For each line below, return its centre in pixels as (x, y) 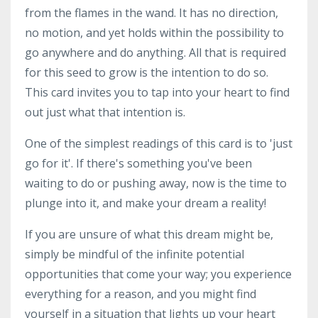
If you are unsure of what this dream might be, (149, 234)
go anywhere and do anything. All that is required (155, 53)
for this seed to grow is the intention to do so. (147, 72)
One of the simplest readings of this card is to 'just (159, 143)
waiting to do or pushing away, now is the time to (156, 183)
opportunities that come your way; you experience (158, 274)
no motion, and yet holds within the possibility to (154, 33)
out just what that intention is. (106, 112)
